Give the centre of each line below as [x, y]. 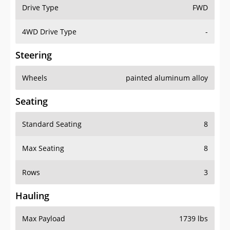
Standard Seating [52, 124]
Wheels [35, 78]
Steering [34, 55]
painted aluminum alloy [167, 78]
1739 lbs [194, 219]
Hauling [32, 196]
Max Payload [44, 219]
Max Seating [43, 148]
